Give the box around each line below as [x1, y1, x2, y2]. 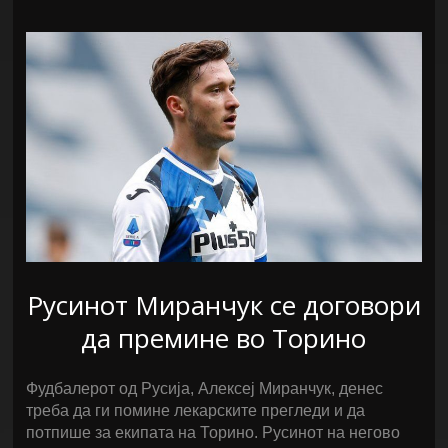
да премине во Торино [81, 320, 367, 356]
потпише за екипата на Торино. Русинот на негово [26, 424, 401, 441]
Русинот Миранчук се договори [26, 287, 421, 323]
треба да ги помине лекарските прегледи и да [26, 402, 366, 419]
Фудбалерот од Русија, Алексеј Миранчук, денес [26, 380, 384, 397]
